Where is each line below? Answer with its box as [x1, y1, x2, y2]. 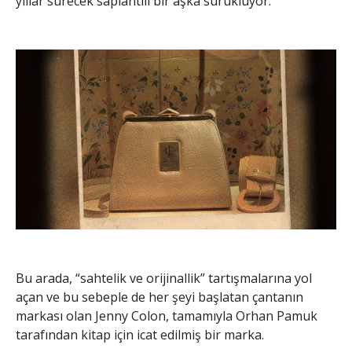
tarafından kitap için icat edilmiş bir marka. [16, 325, 264, 343]
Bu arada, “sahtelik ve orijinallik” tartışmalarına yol [16, 269, 312, 287]
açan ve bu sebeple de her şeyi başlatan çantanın [16, 288, 303, 306]
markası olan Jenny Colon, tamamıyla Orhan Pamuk [16, 306, 317, 324]
